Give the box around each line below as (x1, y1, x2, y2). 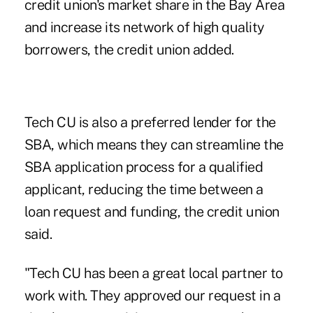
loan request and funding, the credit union (24, 203, 279, 220)
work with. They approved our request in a (24, 286, 281, 304)
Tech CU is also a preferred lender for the (24, 113, 276, 131)
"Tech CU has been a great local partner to (24, 264, 283, 282)
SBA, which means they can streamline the (24, 136, 284, 153)
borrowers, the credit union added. (24, 41, 234, 58)
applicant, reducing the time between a (24, 180, 263, 198)
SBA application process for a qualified (24, 158, 263, 175)
